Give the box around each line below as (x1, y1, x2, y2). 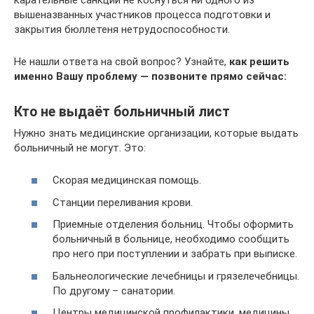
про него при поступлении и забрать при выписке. (53, 247, 297, 260)
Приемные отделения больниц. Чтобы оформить (53, 218, 294, 231)
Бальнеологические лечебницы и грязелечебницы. (53, 269, 299, 282)
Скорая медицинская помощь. (53, 174, 201, 186)
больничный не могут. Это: (14, 141, 146, 154)
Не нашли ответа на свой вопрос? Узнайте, (14, 55, 229, 68)
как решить (229, 55, 289, 68)
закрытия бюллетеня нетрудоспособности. (14, 22, 230, 36)
